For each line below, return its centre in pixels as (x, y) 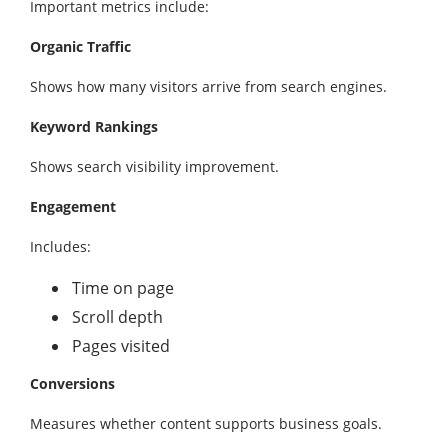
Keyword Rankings (94, 126)
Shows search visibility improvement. (154, 166)
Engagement (73, 206)
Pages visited (121, 346)
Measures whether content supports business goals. (206, 423)
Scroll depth (117, 317)
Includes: (60, 246)
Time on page (123, 288)
